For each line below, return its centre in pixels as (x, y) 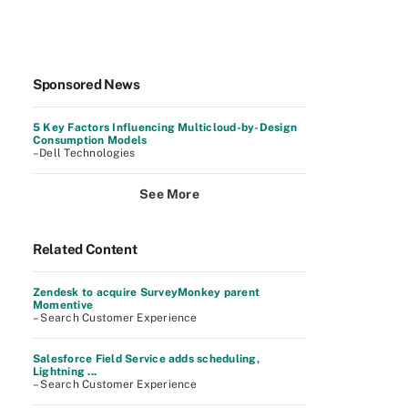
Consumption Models (90, 140)
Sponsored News (87, 84)
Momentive (63, 305)
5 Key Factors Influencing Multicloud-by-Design (165, 127)
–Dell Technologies (84, 153)
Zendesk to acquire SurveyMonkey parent (147, 292)
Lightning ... (65, 372)
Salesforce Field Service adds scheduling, (146, 359)
